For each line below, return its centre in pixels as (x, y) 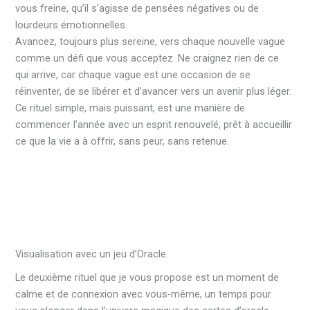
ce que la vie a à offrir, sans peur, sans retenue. (122, 142)
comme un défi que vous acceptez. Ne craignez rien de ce (147, 58)
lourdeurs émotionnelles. (72, 25)
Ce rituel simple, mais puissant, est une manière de (130, 108)
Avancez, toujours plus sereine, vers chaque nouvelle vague (151, 42)
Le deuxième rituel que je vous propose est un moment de (147, 278)
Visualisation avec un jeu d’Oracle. (92, 254)
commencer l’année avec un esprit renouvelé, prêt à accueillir (154, 125)
